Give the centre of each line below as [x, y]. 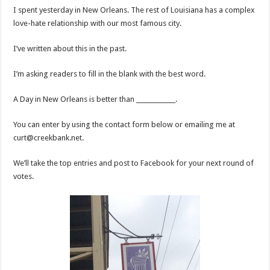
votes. [24, 177]
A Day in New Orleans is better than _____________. [96, 99]
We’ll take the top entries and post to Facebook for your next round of [134, 163]
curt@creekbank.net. [49, 138]
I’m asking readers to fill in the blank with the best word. [110, 74]
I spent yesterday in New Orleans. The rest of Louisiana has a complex [134, 10]
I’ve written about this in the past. [70, 49]
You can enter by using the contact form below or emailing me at [124, 125]
